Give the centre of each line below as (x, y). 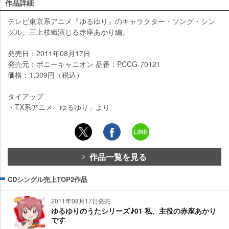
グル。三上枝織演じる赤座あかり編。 (68, 31)
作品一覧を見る (118, 156)
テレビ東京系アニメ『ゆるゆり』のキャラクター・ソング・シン (111, 21)
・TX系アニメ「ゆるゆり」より (59, 107)
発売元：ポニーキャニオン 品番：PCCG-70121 (84, 64)
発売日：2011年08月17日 (49, 53)
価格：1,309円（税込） (45, 74)
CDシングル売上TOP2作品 (48, 179)
